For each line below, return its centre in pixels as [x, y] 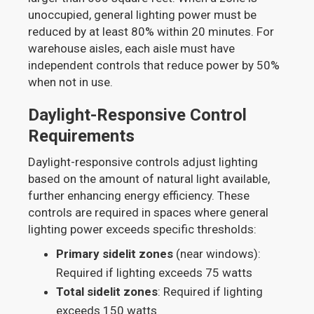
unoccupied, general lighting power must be [143, 14]
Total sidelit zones [107, 291]
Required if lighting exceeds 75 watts [155, 272]
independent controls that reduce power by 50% [154, 65]
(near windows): [217, 253]
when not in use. [71, 82]
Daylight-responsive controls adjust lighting [143, 162]
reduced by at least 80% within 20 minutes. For [151, 31]
